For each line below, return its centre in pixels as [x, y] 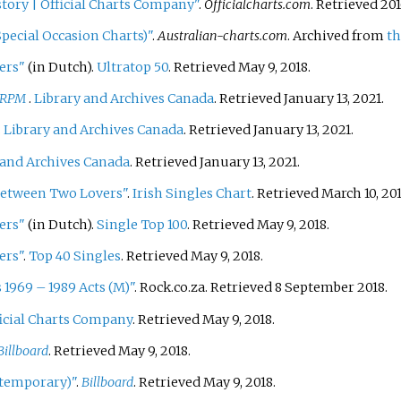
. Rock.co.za [169, 288]
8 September [314, 288]
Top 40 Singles [74, 256]
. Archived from [337, 35]
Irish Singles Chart [192, 193]
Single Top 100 [141, 225]
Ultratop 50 [132, 68]
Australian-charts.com [222, 35]
